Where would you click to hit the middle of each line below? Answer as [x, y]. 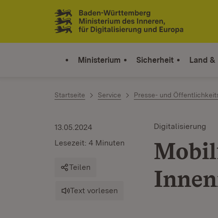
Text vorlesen [94, 191]
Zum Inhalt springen [64, 15]
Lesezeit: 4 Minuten [90, 143]
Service [109, 95]
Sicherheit [155, 60]
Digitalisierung [180, 126]
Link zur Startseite [90, 25]
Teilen [80, 167]
